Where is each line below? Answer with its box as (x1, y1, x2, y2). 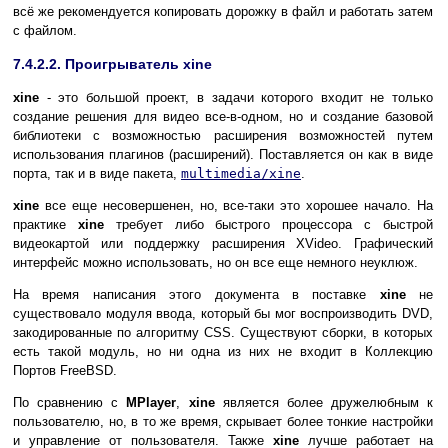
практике (13, 216, 78, 232)
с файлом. (13, 22, 77, 38)
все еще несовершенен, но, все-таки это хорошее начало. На (39, 197, 433, 213)
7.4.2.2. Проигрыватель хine (13, 55, 212, 72)
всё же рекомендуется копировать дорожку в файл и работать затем (13, 3, 433, 19)
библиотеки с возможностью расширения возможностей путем (13, 127, 433, 143)
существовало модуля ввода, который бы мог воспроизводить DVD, (13, 305, 433, 321)
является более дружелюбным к (214, 394, 433, 410)
